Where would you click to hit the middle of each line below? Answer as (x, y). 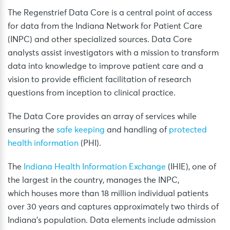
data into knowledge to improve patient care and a (106, 66)
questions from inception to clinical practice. (92, 93)
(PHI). (90, 143)
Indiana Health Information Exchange (95, 167)
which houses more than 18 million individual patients (108, 194)
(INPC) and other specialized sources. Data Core (100, 40)
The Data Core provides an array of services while (102, 117)
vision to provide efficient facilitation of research (99, 80)
